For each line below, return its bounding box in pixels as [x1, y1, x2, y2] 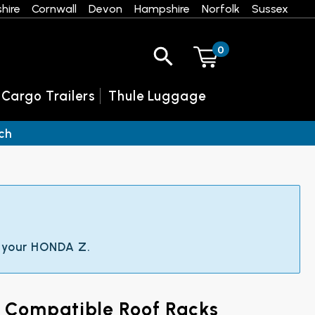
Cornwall [32, 1, 77, 15]
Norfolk [201, 1, 240, 15]
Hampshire [134, 1, 191, 15]
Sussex [251, 1, 288, 15]
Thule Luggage [108, 87, 207, 104]
